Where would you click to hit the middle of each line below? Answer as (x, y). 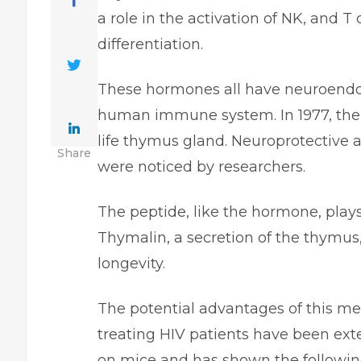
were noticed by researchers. (203, 167)
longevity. (131, 263)
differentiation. (150, 44)
